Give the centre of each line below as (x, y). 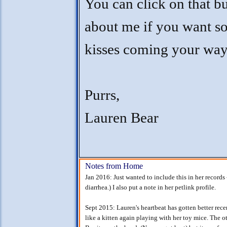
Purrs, (102, 95)
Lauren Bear (122, 118)
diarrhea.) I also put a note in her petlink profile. (150, 187)
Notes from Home (114, 166)
